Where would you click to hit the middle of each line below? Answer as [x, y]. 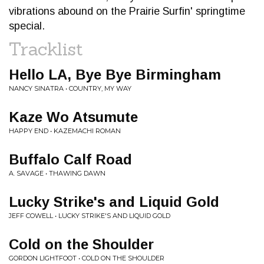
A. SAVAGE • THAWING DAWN [57, 173]
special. [27, 26]
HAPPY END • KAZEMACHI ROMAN [65, 131]
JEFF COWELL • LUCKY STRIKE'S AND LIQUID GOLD [90, 216]
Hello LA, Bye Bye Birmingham [115, 75]
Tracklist [46, 49]
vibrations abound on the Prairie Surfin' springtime [127, 11]
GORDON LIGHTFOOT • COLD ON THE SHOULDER [87, 258]
